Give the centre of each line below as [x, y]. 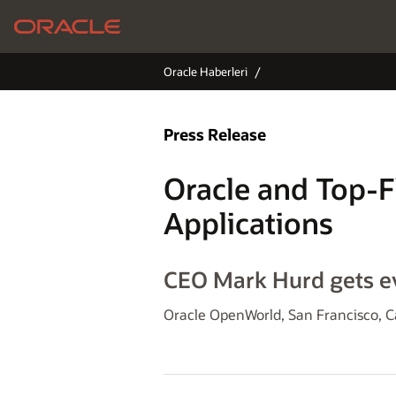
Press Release [215, 135]
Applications [248, 222]
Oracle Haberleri [206, 71]
